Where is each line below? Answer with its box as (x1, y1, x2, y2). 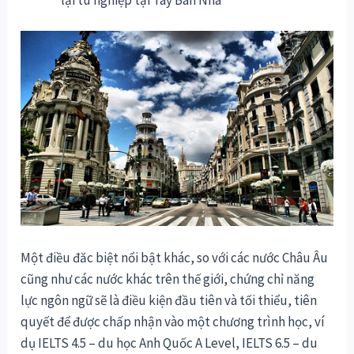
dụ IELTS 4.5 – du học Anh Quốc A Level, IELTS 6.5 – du (21, 334, 318, 352)
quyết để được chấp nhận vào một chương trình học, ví (21, 313, 326, 331)
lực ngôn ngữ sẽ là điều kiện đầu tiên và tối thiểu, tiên (21, 292, 318, 310)
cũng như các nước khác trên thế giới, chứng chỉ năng (21, 270, 315, 288)
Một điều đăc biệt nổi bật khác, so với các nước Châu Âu (21, 249, 329, 267)
